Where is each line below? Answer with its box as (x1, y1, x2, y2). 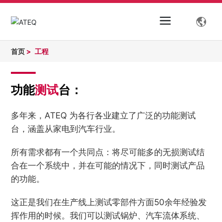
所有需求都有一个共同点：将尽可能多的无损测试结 (11, 147, 205, 158)
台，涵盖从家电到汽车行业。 (11, 124, 121, 134)
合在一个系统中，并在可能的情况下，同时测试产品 (11, 161, 205, 171)
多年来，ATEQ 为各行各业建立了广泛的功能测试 (11, 111, 196, 121)
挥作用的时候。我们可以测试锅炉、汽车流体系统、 (11, 211, 205, 221)
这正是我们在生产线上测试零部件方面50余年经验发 (11, 197, 207, 208)
